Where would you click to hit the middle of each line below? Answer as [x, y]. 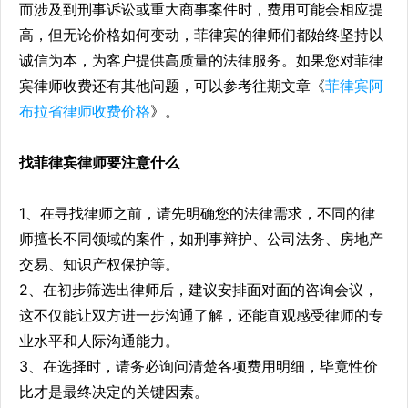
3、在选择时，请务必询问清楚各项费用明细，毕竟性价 [199, 367]
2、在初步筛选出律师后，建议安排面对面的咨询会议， [199, 290]
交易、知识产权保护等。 [99, 265]
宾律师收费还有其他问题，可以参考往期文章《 [172, 86]
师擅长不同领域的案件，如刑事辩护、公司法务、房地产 [201, 239]
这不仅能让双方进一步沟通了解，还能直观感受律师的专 [201, 316]
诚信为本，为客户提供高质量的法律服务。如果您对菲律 [201, 61]
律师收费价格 [107, 112]
